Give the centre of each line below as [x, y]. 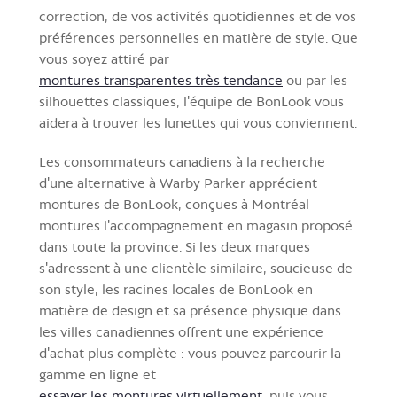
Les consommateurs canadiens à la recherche [182, 161]
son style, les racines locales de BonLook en [176, 289]
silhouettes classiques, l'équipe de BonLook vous [191, 101]
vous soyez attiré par [104, 58]
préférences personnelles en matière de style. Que [198, 37]
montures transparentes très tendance [161, 80]
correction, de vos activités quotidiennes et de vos [198, 16]
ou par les [315, 80]
